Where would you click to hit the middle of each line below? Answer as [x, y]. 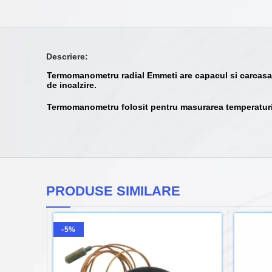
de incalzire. [72, 85]
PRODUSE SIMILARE [113, 191]
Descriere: [67, 57]
